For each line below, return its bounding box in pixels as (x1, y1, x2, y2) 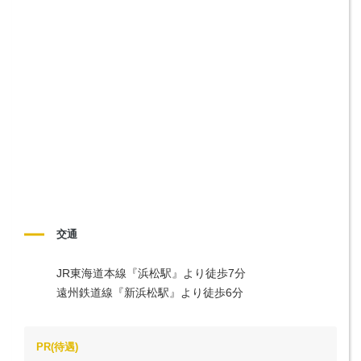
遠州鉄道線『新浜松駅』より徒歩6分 (56, 285, 243, 299)
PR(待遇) (36, 340, 78, 353)
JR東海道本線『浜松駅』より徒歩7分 (56, 266, 246, 280)
